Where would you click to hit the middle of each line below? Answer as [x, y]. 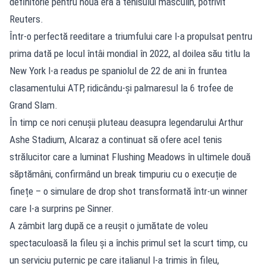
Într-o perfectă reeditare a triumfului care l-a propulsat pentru [131, 36]
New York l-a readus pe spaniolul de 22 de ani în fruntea [118, 70]
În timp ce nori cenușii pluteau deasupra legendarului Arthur [126, 122]
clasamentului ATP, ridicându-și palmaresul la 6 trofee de [121, 88]
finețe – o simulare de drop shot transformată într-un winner [129, 191]
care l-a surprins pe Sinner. [62, 208]
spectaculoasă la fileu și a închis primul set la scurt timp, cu [129, 243]
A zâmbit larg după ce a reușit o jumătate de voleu [109, 225]
